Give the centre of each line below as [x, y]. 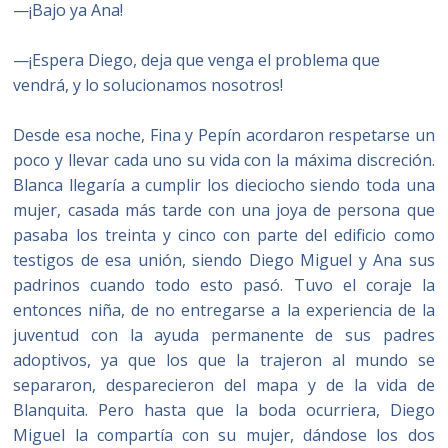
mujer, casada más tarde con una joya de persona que [224, 210]
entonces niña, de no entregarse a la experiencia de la [224, 310]
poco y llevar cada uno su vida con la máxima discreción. [224, 160]
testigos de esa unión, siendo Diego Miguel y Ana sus [224, 260]
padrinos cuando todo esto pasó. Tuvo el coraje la [224, 285]
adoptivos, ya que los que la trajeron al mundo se [224, 360]
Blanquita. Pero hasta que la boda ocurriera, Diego [224, 410]
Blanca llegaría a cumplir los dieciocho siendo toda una [224, 185]
